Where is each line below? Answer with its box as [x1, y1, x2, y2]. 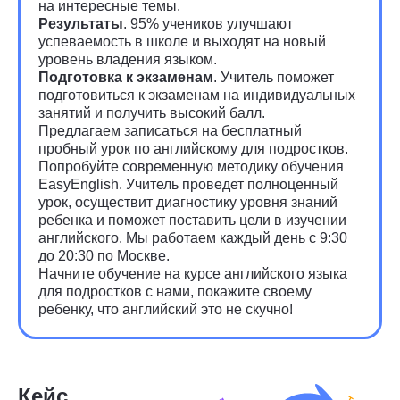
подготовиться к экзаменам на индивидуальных [38, 87, 355, 103]
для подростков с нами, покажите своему [38, 284, 312, 299]
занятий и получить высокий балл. [38, 105, 265, 121]
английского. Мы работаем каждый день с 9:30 [38, 230, 347, 246]
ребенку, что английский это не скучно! [38, 302, 293, 317]
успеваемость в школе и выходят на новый [38, 34, 326, 49]
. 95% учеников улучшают [123, 16, 293, 31]
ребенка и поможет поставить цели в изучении [38, 212, 346, 228]
